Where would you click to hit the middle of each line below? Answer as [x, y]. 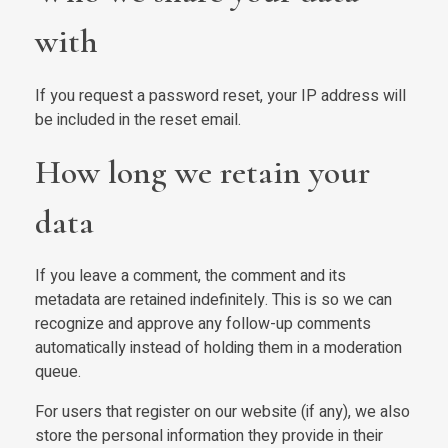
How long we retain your [202, 172]
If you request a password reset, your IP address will [220, 95]
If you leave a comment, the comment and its [190, 276]
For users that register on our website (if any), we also [222, 412]
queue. [58, 372]
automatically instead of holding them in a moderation [218, 348]
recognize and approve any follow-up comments [203, 324]
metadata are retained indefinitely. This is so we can [213, 300]
